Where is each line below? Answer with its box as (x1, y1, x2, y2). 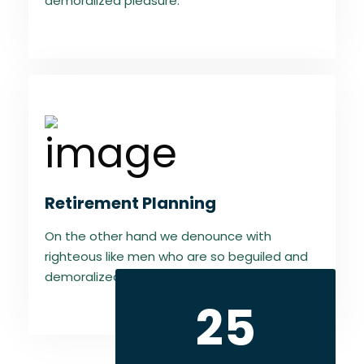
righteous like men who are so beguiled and (45, 248, 308, 265)
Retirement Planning (45, 192, 216, 214)
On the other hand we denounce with (45, 227, 271, 245)
